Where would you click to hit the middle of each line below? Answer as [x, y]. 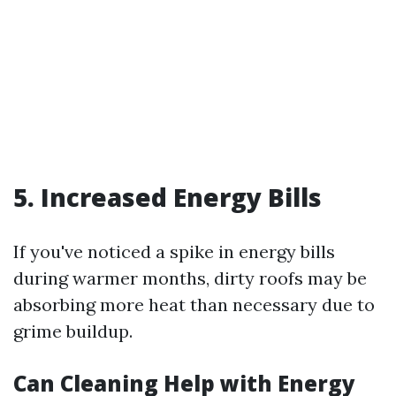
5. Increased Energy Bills [168, 197]
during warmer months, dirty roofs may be [190, 278]
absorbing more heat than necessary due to [194, 305]
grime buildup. [73, 331]
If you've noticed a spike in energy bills [174, 251]
